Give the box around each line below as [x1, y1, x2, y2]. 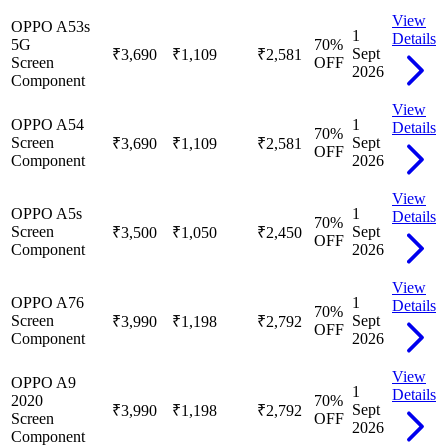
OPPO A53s [11, 17, 90, 35]
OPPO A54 [11, 115, 84, 133]
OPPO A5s [11, 204, 82, 222]
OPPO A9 [11, 373, 76, 391]
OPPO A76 [11, 293, 84, 311]
